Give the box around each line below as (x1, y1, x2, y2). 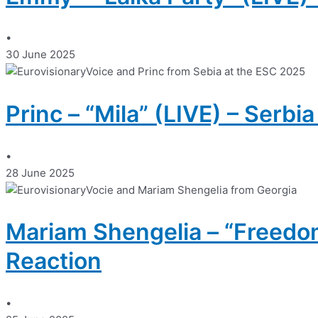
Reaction (6, 247, 102, 275)
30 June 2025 (6, 48, 75, 62)
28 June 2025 (6, 165, 75, 180)
